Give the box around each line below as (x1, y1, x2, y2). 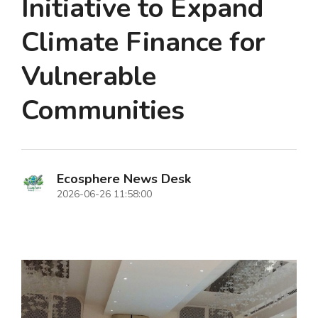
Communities (21, 92, 185, 129)
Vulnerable (21, 58, 156, 95)
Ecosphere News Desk (57, 170, 191, 188)
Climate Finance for (21, 24, 265, 61)
